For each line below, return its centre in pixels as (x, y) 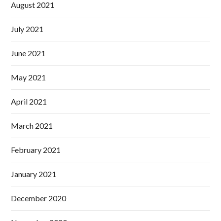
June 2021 (28, 53)
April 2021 (29, 102)
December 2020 (39, 198)
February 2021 (36, 150)
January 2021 (34, 174)
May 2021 (29, 77)
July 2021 (27, 29)
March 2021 (32, 126)
